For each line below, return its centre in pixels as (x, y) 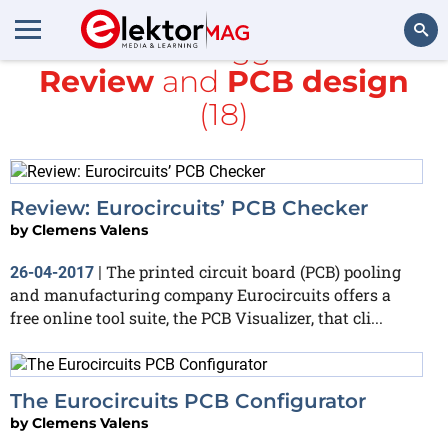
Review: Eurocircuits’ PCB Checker (189, 207)
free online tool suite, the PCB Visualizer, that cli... (196, 317)
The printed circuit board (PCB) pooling (253, 271)
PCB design (318, 81)
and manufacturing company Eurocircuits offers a (200, 294)
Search (406, 84)
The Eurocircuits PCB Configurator (188, 400)
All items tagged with (224, 48)
